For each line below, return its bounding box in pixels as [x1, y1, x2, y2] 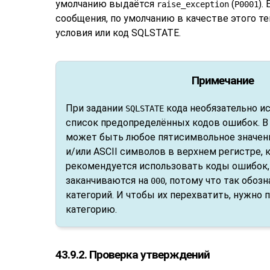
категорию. [66, 203, 117, 215]
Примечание [191, 73, 254, 87]
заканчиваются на [66, 174, 151, 186]
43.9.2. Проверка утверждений [55, 247, 210, 262]
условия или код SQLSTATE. [55, 27, 181, 39]
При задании [66, 102, 125, 114]
